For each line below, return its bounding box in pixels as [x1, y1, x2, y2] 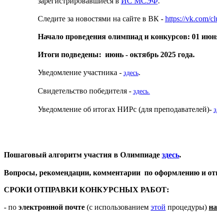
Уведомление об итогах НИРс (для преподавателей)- [37, 105, 214, 113]
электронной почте [18, 202, 85, 211]
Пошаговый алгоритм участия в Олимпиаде [4, 150, 162, 159]
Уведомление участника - [37, 68, 124, 77]
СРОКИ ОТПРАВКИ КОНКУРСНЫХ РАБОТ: [4, 185, 171, 194]
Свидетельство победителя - [37, 86, 133, 95]
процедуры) [166, 202, 209, 211]
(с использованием [85, 202, 151, 211]
